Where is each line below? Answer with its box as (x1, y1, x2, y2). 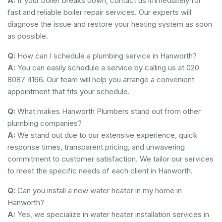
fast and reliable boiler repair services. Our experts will (7, 7, 191, 17)
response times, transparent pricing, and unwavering (7, 142, 185, 152)
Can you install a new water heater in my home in (15, 185, 182, 195)
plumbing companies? (7, 118, 82, 128)
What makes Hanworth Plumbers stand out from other (15, 106, 201, 116)
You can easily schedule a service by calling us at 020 (15, 62, 199, 72)
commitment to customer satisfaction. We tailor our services (7, 154, 214, 164)
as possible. (7, 31, 48, 41)
